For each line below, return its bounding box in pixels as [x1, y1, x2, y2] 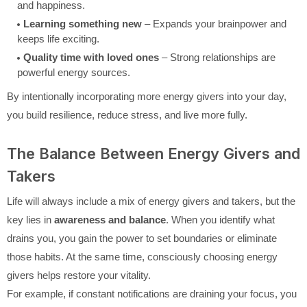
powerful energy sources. [17, 66, 130, 79]
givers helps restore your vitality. [7, 269, 151, 282]
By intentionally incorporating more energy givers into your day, [7, 90, 286, 103]
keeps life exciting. [17, 33, 99, 45]
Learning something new [23, 18, 142, 30]
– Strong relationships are [159, 51, 275, 64]
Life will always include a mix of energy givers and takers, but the [7, 195, 295, 208]
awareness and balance [54, 214, 166, 226]
